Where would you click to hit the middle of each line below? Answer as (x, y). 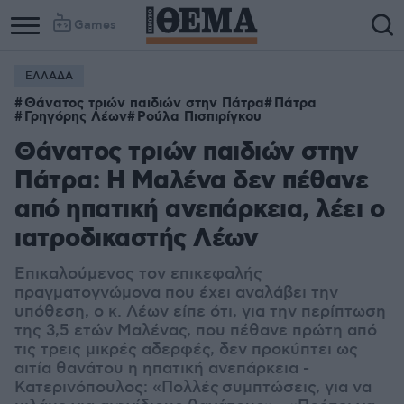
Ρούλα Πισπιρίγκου (199, 117)
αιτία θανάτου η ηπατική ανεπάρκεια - (162, 369)
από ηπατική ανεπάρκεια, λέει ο (199, 211)
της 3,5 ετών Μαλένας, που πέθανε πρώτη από (196, 331)
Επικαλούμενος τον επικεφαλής (138, 274)
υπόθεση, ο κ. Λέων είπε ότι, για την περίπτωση (200, 312)
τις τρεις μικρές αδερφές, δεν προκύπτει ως (186, 350)
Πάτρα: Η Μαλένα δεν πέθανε (191, 182)
